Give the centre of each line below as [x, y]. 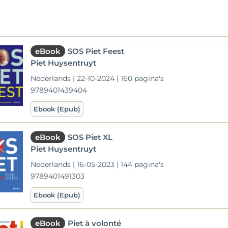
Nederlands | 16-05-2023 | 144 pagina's [97, 164]
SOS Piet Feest [96, 51]
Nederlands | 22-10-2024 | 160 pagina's [97, 78]
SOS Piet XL [90, 137]
